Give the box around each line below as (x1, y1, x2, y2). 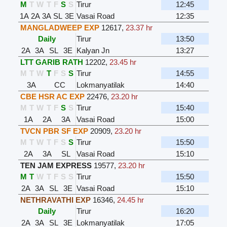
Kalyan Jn (77, 46, 109, 55)
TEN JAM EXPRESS (20, 161, 92, 170)
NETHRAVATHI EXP (20, 196, 91, 204)
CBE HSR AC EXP (20, 92, 85, 101)
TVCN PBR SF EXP (20, 127, 88, 135)
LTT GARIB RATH (20, 58, 83, 66)
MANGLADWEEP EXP (20, 23, 99, 32)
